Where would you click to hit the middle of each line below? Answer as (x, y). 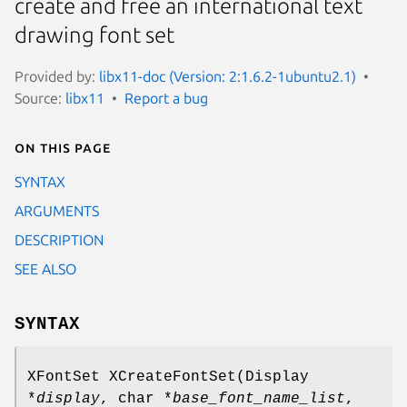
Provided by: (57, 76)
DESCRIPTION (59, 239)
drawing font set (94, 35)
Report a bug (166, 98)
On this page (63, 147)
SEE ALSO (45, 268)
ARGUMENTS (57, 210)
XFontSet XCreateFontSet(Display (168, 377)
